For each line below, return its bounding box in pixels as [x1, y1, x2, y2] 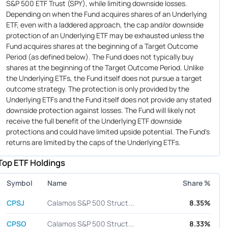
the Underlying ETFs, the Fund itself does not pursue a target [6, 73, 202, 83]
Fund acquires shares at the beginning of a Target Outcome [6, 41, 198, 51]
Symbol [6, 178, 33, 188]
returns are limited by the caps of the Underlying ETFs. [6, 137, 181, 148]
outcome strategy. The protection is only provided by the [6, 84, 189, 94]
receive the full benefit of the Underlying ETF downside [6, 116, 182, 126]
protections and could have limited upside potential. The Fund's [6, 127, 210, 137]
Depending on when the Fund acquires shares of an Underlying [6, 9, 207, 19]
